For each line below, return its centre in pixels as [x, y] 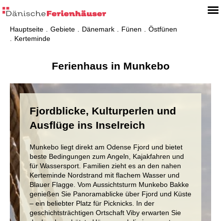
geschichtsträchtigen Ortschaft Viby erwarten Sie [105, 213]
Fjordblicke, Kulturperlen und [103, 111]
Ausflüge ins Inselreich [87, 125]
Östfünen [163, 29]
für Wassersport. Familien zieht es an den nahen [105, 166]
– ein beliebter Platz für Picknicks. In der [92, 203]
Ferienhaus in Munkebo [110, 66]
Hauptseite [27, 29]
